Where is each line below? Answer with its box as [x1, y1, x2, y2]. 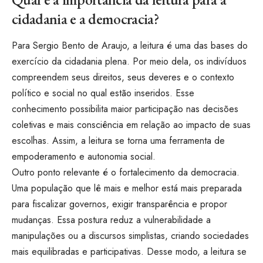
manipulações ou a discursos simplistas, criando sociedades [12, 229, 249, 243]
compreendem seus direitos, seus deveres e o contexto [12, 70, 234, 85]
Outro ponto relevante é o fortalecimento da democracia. [12, 166, 240, 180]
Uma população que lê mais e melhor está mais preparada [12, 181, 242, 195]
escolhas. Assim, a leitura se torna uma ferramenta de [12, 134, 225, 148]
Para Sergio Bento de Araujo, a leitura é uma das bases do [12, 39, 248, 53]
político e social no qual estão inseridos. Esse [12, 86, 194, 100]
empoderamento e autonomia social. [12, 150, 156, 164]
